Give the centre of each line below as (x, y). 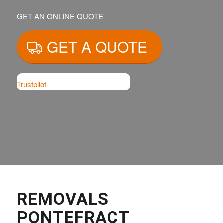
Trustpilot (32, 84)
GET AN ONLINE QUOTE (60, 16)
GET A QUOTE (97, 47)
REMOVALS (62, 199)
